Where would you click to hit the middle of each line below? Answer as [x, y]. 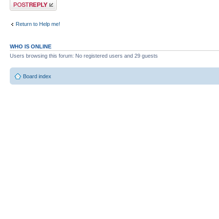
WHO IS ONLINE [31, 46]
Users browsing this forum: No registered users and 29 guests [84, 56]
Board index [37, 76]
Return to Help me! [38, 24]
